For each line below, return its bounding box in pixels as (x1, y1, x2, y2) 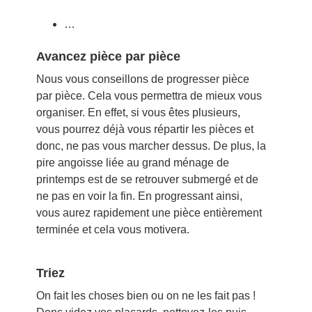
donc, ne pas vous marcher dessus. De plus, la (36, 140, 266, 153)
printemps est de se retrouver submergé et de (36, 173, 258, 186)
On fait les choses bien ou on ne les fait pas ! (36, 290, 256, 302)
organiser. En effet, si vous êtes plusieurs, (36, 107, 240, 119)
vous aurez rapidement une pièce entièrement (36, 207, 262, 219)
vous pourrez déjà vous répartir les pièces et (36, 123, 253, 136)
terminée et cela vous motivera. (36, 224, 189, 236)
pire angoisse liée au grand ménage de (36, 157, 229, 169)
